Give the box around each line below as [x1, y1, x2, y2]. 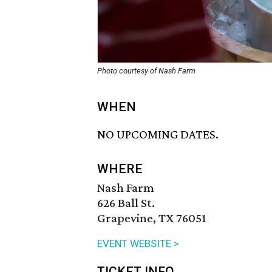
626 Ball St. [97, 195, 155, 211]
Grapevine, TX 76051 [97, 211, 206, 226]
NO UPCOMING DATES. [97, 127, 219, 142]
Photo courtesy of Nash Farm [97, 66, 195, 75]
